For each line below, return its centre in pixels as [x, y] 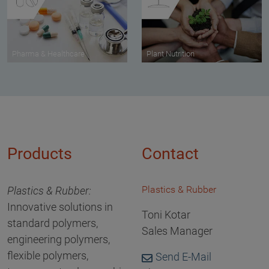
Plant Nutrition [171, 54]
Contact [170, 154]
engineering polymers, [59, 240]
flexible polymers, [48, 256]
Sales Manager [177, 231]
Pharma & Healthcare [48, 54]
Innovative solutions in [60, 207]
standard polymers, [53, 223]
